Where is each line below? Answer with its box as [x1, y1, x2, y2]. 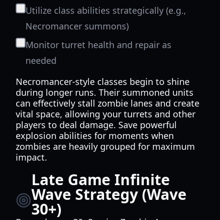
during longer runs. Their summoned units [16, 86, 193, 98]
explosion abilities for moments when [16, 130, 174, 141]
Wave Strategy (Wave [31, 184, 187, 204]
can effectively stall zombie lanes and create [16, 97, 199, 109]
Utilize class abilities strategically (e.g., [26, 4, 186, 16]
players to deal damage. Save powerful [16, 119, 177, 131]
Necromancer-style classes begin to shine [16, 76, 190, 87]
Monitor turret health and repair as [26, 39, 171, 51]
